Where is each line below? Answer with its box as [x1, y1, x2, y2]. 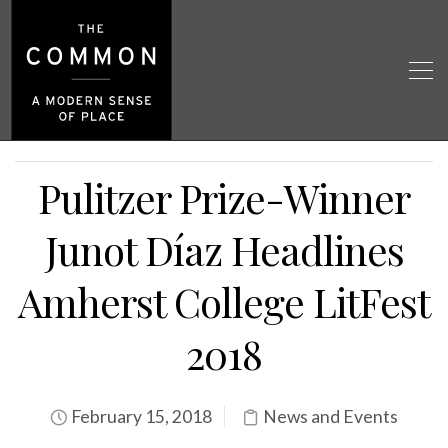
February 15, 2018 [68, 406, 212, 427]
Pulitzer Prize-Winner [38, 171, 410, 224]
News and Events [263, 406, 398, 427]
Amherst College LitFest [18, 275, 430, 328]
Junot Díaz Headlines [44, 223, 404, 276]
